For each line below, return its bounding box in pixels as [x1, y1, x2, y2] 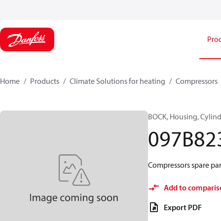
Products [30, 76, 59, 86]
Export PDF [164, 202, 202, 212]
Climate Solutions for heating [70, 76, 165, 86]
